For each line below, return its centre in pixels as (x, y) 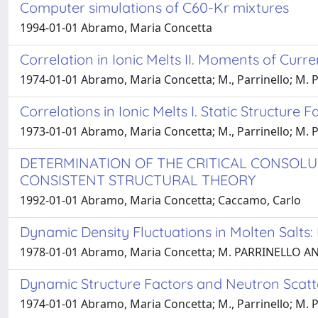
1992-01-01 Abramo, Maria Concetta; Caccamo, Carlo (160, 200)
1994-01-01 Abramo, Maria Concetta (116, 28)
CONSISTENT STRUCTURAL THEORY (138, 180)
